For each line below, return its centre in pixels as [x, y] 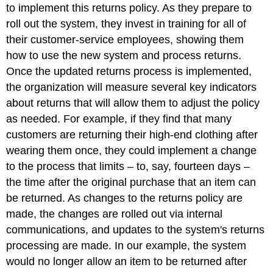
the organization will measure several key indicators [132, 87]
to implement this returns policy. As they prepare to [129, 8]
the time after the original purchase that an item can [131, 182]
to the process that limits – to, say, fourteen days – [128, 166]
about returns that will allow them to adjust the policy [133, 103]
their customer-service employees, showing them [125, 39]
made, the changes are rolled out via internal [115, 214]
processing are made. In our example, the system [126, 245]
